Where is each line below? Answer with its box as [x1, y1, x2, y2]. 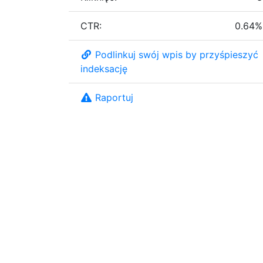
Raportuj [95, 91, 133, 103]
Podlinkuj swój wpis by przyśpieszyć [95, 48, 258, 60]
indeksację [80, 62, 127, 75]
